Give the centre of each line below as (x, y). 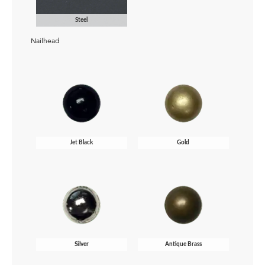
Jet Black (82, 143)
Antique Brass (183, 245)
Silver (81, 245)
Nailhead (45, 41)
